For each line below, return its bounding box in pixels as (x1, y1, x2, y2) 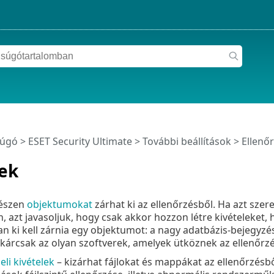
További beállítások (142, 135, 231, 149)
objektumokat (26, 197, 92, 211)
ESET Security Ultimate (28, 135, 132, 149)
